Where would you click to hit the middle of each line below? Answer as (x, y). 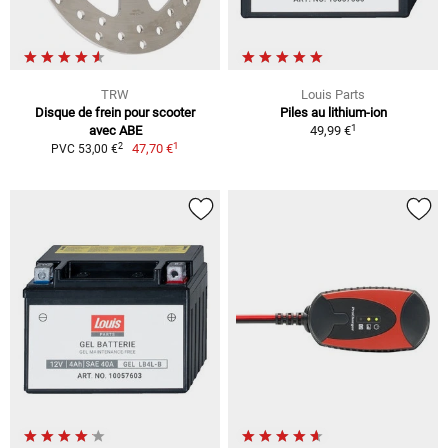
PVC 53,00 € (84, 149)
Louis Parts (333, 95)
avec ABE (115, 131)
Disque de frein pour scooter (115, 113)
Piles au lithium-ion (333, 113)
